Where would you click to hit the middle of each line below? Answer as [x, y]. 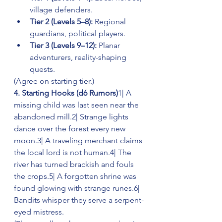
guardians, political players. [78, 34]
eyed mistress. [39, 212]
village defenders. [61, 10]
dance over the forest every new [71, 129]
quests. [42, 69]
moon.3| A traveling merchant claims [79, 141]
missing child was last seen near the [77, 105]
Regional [110, 22]
